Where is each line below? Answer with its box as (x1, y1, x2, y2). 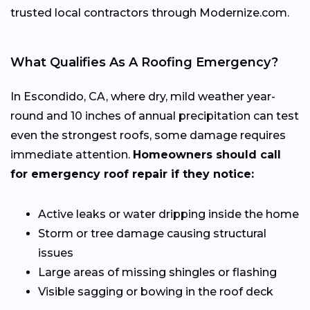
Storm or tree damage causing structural (38, 227, 266, 241)
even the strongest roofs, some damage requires (10, 129, 286, 143)
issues (38, 246, 73, 260)
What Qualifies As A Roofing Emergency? (10, 55, 278, 71)
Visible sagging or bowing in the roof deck (38, 285, 273, 299)
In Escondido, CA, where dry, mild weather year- (10, 90, 275, 104)
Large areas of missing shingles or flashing (38, 266, 277, 280)
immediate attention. (10, 148, 133, 162)
